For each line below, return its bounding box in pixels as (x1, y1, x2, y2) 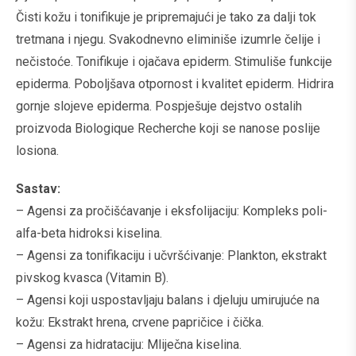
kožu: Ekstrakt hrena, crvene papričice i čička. (16, 315, 264, 330)
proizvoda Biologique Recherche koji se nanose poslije (16, 121, 320, 136)
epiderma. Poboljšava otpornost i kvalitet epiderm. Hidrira (16, 76, 334, 91)
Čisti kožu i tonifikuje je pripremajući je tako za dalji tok (16, 10, 316, 25)
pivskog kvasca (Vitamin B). (16, 270, 168, 285)
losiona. (16, 143, 59, 158)
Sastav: (16, 181, 60, 196)
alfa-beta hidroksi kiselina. (16, 226, 162, 241)
